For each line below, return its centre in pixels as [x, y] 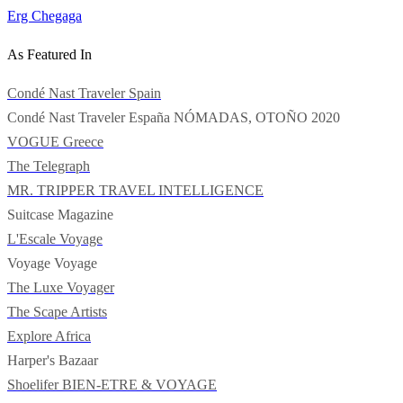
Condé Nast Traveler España [90, 117]
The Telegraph [49, 166]
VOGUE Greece [55, 141]
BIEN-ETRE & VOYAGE [139, 384]
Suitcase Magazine [60, 214]
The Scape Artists [57, 311]
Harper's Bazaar [53, 360]
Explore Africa [49, 336]
